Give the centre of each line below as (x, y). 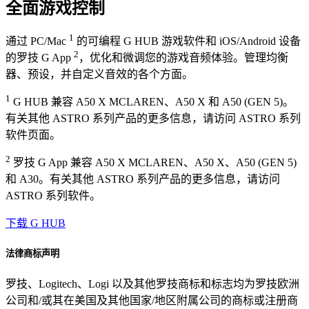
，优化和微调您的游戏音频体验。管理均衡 (183, 58)
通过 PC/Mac (37, 41)
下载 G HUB (36, 223)
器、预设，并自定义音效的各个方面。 (99, 74)
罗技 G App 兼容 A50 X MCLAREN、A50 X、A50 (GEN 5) (153, 163)
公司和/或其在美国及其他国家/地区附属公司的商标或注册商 (152, 300)
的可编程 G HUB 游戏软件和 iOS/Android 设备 (187, 41)
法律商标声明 (32, 253)
